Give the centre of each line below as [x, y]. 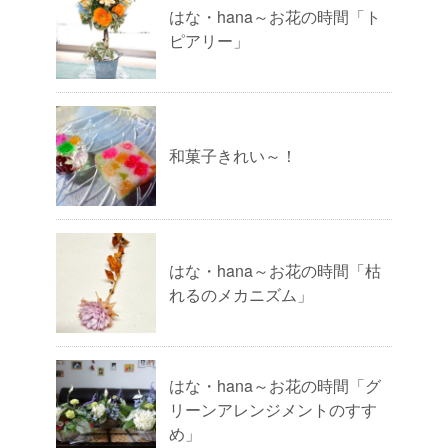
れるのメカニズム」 [241, 294]
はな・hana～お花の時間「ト [275, 16]
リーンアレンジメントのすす [273, 409]
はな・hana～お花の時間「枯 [275, 270]
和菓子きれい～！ [233, 155]
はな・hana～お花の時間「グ [275, 385]
